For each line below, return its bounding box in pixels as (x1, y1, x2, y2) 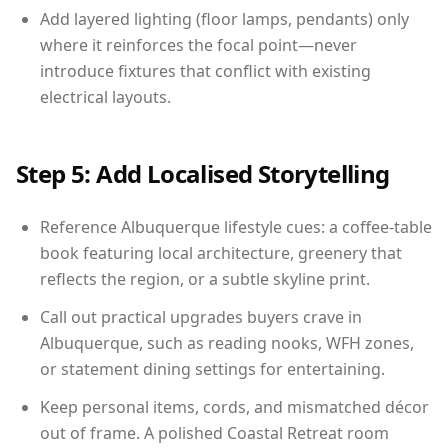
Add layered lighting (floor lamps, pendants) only (40, 7, 409, 30)
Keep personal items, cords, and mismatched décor (40, 395, 429, 418)
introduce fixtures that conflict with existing (40, 59, 371, 82)
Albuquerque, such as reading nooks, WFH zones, (40, 331, 414, 354)
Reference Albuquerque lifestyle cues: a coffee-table (40, 215, 432, 238)
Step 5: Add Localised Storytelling (16, 156, 390, 190)
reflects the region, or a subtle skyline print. (40, 267, 370, 290)
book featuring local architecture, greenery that (40, 241, 402, 264)
